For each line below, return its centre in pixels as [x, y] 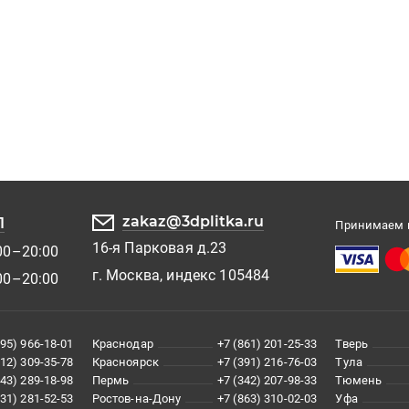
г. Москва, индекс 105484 [181, 276]
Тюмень [359, 381]
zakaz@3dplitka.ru [193, 222]
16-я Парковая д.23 [159, 248]
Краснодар [122, 344]
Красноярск [125, 362]
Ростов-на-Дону [136, 399]
